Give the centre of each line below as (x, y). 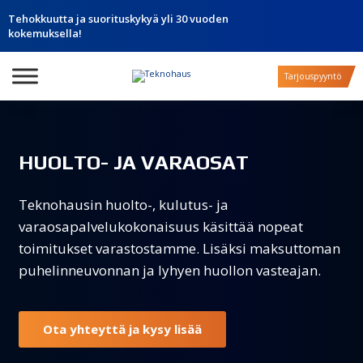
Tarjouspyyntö (313, 76)
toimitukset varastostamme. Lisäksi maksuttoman (179, 248)
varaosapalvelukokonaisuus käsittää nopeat (160, 226)
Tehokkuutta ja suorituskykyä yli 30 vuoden (118, 19)
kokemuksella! (45, 33)
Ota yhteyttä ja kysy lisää (122, 329)
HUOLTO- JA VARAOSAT (133, 162)
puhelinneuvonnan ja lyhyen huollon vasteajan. (169, 270)
